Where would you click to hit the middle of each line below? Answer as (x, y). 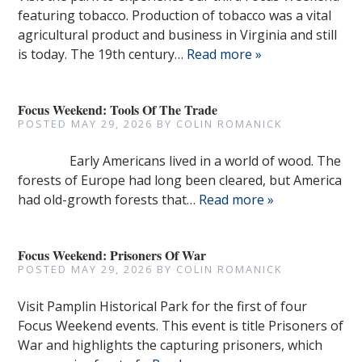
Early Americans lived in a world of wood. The (180, 161)
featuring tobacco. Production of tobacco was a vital (175, 15)
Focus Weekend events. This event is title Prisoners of (181, 326)
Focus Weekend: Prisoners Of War (112, 255)
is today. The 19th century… (103, 54)
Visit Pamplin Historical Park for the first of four (163, 306)
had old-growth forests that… (109, 200)
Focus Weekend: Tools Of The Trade (118, 109)
